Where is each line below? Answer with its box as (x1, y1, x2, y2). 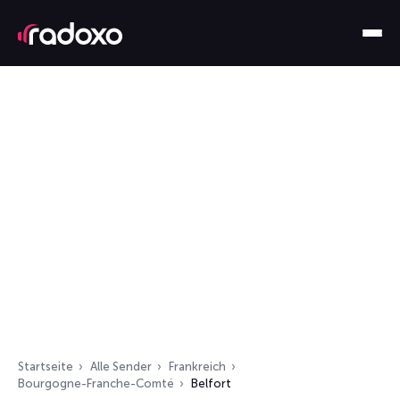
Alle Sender (90, 360, 152, 373)
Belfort (191, 377, 231, 390)
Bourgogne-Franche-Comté (18, 377, 174, 390)
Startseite (18, 360, 73, 373)
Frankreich (169, 360, 226, 373)
